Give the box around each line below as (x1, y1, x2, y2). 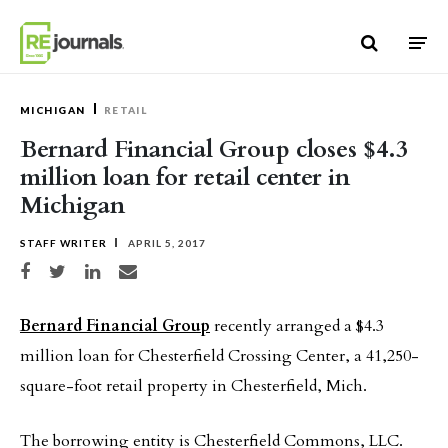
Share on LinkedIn (84, 263, 158, 274)
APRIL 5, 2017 (125, 237, 206, 249)
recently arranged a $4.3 (210, 315, 384, 337)
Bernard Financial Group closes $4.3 (20, 133, 408, 166)
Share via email (118, 263, 181, 274)
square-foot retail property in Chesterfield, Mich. (20, 375, 367, 397)
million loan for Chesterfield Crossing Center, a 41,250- (20, 345, 419, 367)
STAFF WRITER (20, 237, 107, 249)
